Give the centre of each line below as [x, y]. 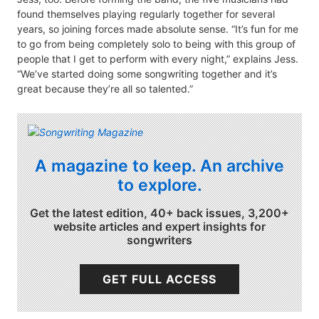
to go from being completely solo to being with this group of [156, 44]
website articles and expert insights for [159, 226]
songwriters [159, 240]
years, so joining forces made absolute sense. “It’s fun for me [158, 29]
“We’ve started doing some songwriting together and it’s [147, 74]
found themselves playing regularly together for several [146, 14]
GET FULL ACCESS [159, 279]
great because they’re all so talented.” [105, 89]
